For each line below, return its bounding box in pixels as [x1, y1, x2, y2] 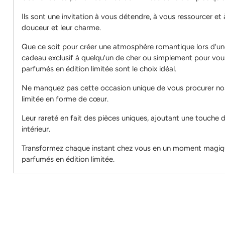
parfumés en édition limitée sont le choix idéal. [21, 64, 176, 74]
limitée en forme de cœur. [21, 94, 110, 104]
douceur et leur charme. [21, 23, 103, 33]
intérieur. [21, 125, 52, 134]
